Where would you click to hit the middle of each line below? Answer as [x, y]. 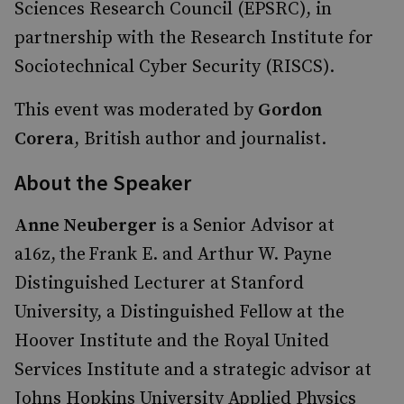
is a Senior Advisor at [246, 226]
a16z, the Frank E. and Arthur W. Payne [173, 255]
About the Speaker [103, 183]
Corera [44, 139]
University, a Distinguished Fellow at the [179, 312]
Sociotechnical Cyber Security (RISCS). [177, 67]
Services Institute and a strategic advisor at [193, 370]
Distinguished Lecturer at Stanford [159, 284]
